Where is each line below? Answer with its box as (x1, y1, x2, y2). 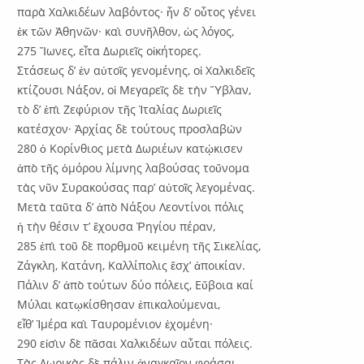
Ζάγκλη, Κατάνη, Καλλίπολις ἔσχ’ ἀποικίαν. (17, 257, 246, 273)
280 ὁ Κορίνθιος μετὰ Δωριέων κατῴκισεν (17, 140, 244, 156)
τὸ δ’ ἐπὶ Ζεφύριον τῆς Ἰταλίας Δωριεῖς (17, 101, 223, 117)
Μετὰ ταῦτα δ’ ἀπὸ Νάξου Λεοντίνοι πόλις (17, 198, 245, 214)
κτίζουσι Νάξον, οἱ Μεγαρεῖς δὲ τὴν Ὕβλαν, (17, 81, 252, 97)
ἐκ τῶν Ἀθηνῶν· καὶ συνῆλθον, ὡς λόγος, (17, 23, 235, 39)
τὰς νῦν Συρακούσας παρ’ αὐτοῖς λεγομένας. (17, 179, 256, 195)
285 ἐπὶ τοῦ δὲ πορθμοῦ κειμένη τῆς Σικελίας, (17, 237, 262, 253)
